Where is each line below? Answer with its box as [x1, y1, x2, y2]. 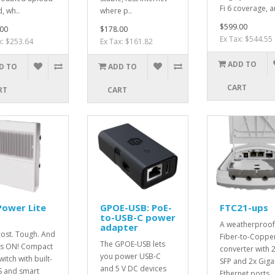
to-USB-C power [99, 211, 176, 223]
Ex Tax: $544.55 [219, 34, 273, 45]
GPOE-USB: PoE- [99, 201, 172, 214]
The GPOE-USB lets [99, 238, 165, 249]
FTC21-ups [219, 201, 268, 214]
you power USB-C [99, 250, 161, 261]
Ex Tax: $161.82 [99, 36, 153, 47]
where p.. [99, 6, 132, 17]
